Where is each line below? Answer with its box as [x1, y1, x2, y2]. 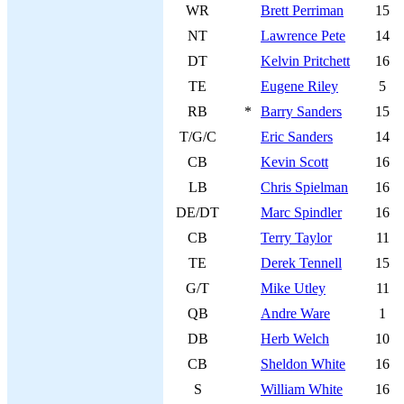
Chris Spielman [261, 179, 348, 195]
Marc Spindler [261, 205, 342, 220]
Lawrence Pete [261, 28, 345, 43]
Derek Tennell [261, 255, 342, 271]
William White [261, 381, 343, 397]
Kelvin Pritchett [261, 53, 350, 69]
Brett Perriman [261, 3, 344, 18]
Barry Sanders [261, 104, 342, 119]
